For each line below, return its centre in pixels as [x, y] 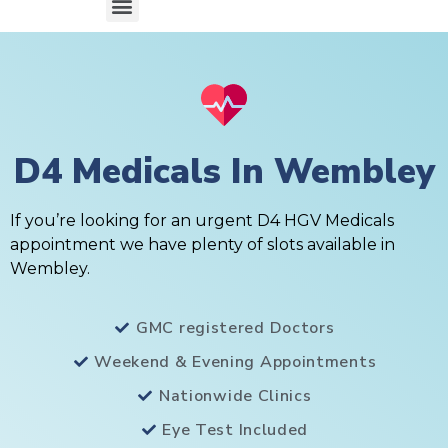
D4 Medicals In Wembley [224, 172]
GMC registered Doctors [235, 327]
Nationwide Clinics [235, 395]
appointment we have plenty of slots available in [202, 245]
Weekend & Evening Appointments [235, 361]
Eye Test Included [235, 429]
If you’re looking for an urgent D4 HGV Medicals [202, 221]
